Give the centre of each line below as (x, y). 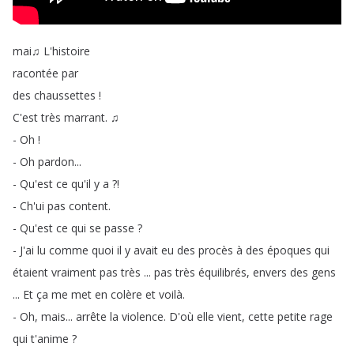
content (88, 206)
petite (292, 316)
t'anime (50, 339)
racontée (36, 73)
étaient (30, 272)
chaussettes (65, 95)
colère (126, 294)
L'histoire (67, 51)
